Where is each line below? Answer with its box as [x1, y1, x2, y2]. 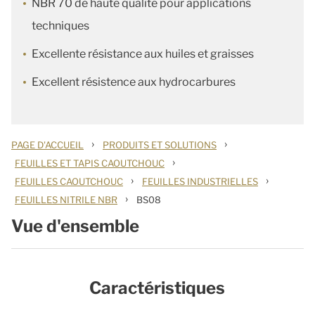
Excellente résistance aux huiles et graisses [32, 47, 254, 60]
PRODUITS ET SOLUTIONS [103, 139, 217, 150]
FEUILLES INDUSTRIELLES [142, 176, 258, 187]
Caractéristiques [89, 278, 225, 298]
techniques [32, 19, 89, 32]
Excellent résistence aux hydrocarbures [32, 75, 236, 89]
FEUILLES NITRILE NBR [15, 194, 117, 205]
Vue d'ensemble [11, 216, 139, 236]
